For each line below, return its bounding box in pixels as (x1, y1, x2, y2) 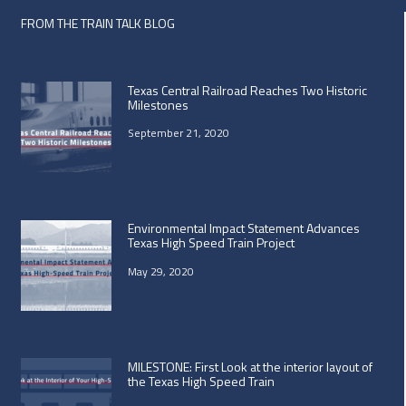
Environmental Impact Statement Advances (127, 218, 360, 238)
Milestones (127, 94, 188, 114)
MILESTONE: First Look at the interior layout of (127, 356, 372, 376)
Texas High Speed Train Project (127, 233, 295, 253)
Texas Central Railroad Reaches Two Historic (127, 80, 367, 100)
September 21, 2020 (127, 124, 229, 142)
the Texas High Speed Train (127, 371, 275, 391)
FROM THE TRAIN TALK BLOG (20, 13, 175, 33)
